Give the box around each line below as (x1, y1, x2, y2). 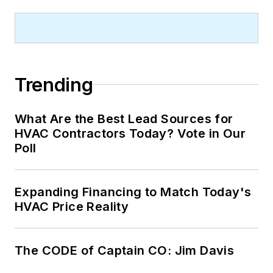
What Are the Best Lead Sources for (15, 111, 233, 126)
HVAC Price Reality (15, 199, 129, 214)
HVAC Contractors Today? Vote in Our (15, 126, 246, 141)
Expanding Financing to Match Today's (15, 184, 252, 199)
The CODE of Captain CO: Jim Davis (15, 243, 235, 258)
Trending (15, 73, 93, 96)
